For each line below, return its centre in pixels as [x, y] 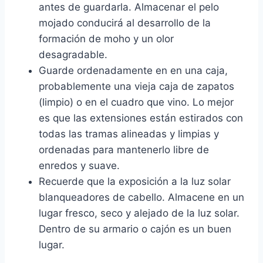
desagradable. [73, 55]
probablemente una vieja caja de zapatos [136, 87]
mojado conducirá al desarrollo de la [125, 23]
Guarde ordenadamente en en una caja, [133, 71]
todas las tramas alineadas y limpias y [129, 134]
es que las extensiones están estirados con [141, 118]
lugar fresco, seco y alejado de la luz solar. [139, 213]
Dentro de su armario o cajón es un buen [135, 229]
